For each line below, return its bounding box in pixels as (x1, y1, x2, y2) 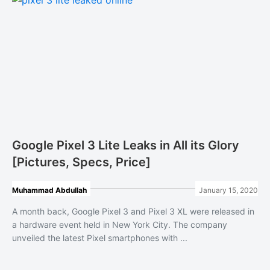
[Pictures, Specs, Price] (12, 155, 151, 169)
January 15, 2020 (199, 186, 258, 195)
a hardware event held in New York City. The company (12, 219, 227, 230)
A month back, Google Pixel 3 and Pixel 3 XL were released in (12, 206, 254, 216)
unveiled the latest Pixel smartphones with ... (12, 233, 187, 243)
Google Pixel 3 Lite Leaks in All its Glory (12, 138, 239, 152)
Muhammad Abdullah (12, 186, 87, 195)
